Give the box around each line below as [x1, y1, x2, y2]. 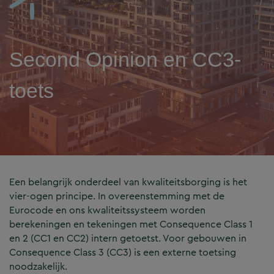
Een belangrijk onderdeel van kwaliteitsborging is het [9, 175, 247, 190]
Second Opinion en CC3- [9, 48, 241, 72]
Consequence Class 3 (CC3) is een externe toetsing [9, 245, 236, 260]
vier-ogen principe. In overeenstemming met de [9, 189, 224, 204]
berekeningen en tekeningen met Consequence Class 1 [9, 217, 253, 232]
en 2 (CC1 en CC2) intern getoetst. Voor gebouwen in [9, 231, 246, 246]
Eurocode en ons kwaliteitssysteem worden [9, 203, 206, 218]
